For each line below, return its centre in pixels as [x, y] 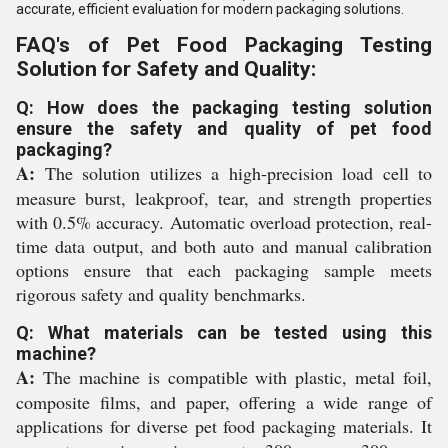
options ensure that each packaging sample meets [224, 270]
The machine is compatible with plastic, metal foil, [233, 377]
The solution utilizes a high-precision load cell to [233, 173]
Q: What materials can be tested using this [224, 332]
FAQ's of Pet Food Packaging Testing [224, 45]
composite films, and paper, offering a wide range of [224, 402]
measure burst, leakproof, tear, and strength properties [224, 198]
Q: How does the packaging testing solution [224, 107]
